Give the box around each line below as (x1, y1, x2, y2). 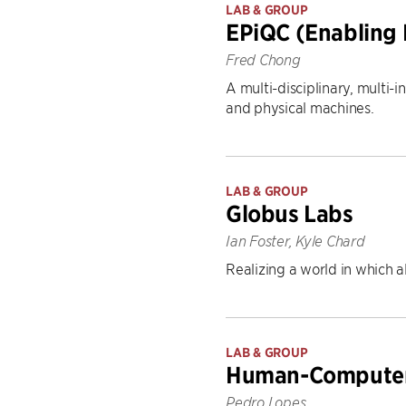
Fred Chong (226, 51, 301, 69)
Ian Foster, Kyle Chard (226, 232, 365, 250)
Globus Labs (226, 200, 353, 227)
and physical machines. (226, 98, 374, 116)
